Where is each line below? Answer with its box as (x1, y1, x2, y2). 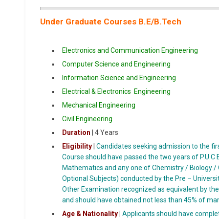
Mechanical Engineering (62, 101, 135, 109)
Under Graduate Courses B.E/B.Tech (40, 17, 183, 27)
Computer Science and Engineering (62, 60, 171, 68)
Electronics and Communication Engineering (62, 46, 198, 55)
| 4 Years (90, 129, 118, 137)
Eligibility (62, 142, 92, 151)
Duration (62, 129, 90, 137)
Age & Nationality (62, 210, 118, 218)
